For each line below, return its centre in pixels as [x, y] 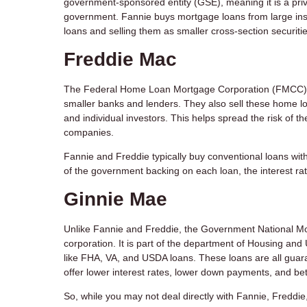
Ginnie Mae [115, 199]
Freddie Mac [120, 60]
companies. [89, 133]
